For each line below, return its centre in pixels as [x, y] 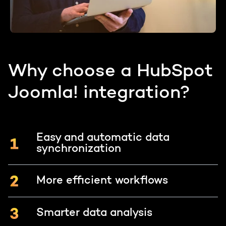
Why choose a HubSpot [110, 71]
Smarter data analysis [94, 213]
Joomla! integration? [99, 93]
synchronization [79, 149]
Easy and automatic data [103, 138]
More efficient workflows [102, 181]
